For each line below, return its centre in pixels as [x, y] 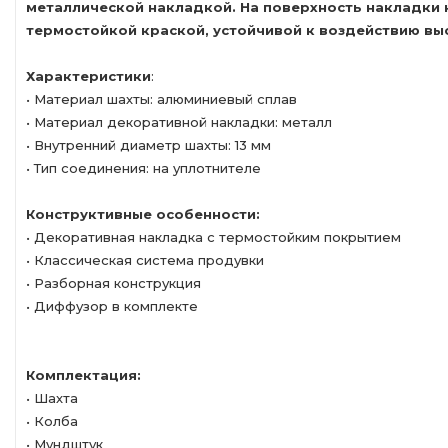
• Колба [52, 421]
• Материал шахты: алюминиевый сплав [161, 99]
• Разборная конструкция [113, 283]
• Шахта [52, 398]
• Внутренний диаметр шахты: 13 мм [148, 145]
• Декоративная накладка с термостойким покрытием [213, 237]
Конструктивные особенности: [143, 214]
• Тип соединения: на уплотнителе [143, 168]
